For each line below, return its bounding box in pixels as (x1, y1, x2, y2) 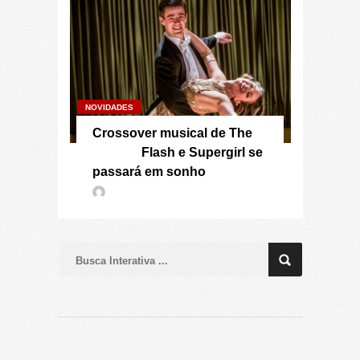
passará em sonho (92, 165, 206, 178)
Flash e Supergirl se (141, 145, 263, 159)
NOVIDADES (84, 103, 133, 112)
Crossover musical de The (92, 126, 252, 140)
